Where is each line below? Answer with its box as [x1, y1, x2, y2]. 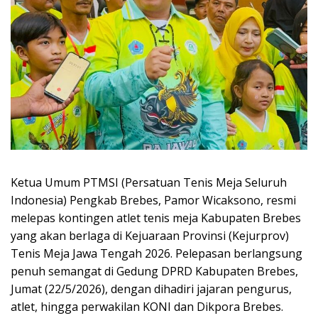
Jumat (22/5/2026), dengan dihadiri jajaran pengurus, [11, 280, 292, 297]
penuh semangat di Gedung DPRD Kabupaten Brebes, [11, 263, 298, 279]
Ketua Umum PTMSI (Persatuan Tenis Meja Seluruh [11, 174, 287, 190]
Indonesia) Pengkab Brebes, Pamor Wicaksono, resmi [11, 192, 296, 208]
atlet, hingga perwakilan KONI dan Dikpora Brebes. [11, 298, 283, 314]
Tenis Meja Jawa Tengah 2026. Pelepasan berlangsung [11, 245, 302, 261]
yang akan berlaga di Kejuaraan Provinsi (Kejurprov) [11, 227, 289, 243]
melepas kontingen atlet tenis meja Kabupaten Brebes [11, 209, 301, 226]
